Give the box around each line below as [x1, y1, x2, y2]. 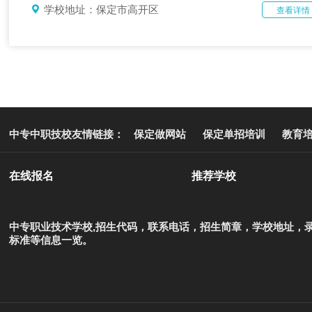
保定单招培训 [203, 128, 266, 140]
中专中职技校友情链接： [9, 128, 127, 140]
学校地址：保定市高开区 [44, 3, 159, 15]
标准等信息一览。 [9, 234, 93, 246]
